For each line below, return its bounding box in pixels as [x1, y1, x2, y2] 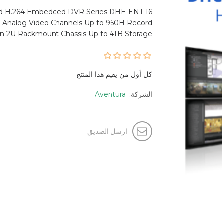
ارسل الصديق [87, 127, 127, 136]
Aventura [94, 90, 126, 99]
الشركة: [129, 90, 152, 99]
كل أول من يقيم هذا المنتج [76, 70, 152, 79]
